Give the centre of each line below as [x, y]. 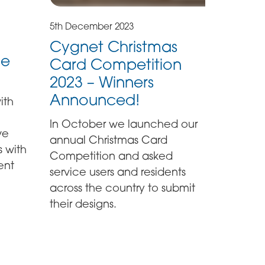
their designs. [83, 204]
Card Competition [116, 64]
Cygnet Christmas [114, 46]
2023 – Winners [102, 82]
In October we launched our [124, 124]
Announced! [95, 99]
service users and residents [118, 172]
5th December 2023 [92, 27]
